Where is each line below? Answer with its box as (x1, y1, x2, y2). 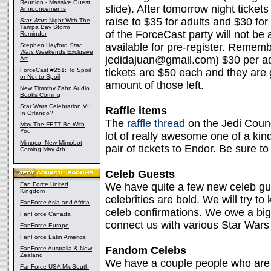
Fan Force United (20, 181, 68, 188)
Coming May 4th (20, 146, 65, 152)
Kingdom (20, 188, 45, 194)
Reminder (20, 30, 47, 37)
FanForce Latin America (20, 233, 86, 240)
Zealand (20, 252, 43, 258)
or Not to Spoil (20, 73, 60, 80)
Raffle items (105, 105, 167, 117)
